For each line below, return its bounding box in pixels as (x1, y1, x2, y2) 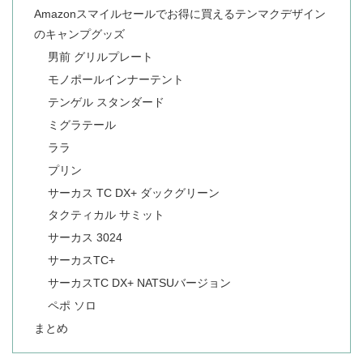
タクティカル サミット (48, 208, 165, 222)
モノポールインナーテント (48, 73, 185, 87)
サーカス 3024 (48, 231, 123, 245)
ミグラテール (48, 117, 117, 131)
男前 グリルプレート (48, 50, 154, 64)
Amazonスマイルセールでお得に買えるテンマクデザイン (33, 7, 326, 21)
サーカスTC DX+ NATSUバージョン (48, 276, 232, 290)
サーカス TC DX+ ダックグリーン (48, 186, 220, 199)
